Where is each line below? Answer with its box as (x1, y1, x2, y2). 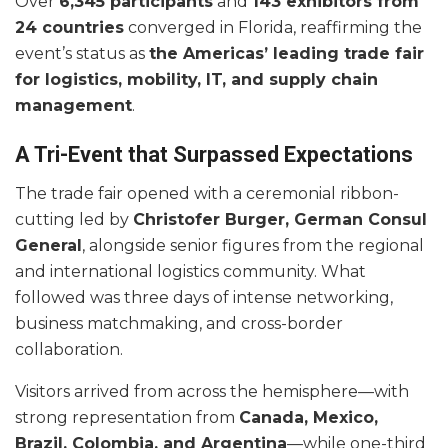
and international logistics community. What (15, 262, 366, 282)
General (15, 236, 82, 256)
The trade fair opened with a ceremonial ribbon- (15, 184, 399, 204)
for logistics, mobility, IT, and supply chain (15, 69, 378, 89)
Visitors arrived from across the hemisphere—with (15, 382, 409, 402)
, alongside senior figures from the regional (82, 236, 424, 256)
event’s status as (15, 43, 149, 63)
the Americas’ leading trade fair (149, 43, 424, 63)
